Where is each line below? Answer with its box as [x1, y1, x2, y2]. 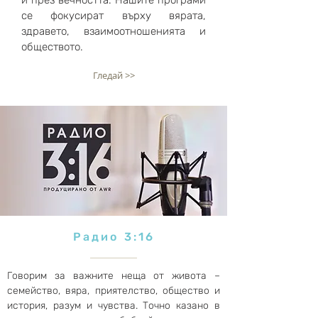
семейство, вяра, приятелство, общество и [7, 285, 220, 297]
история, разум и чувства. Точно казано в [7, 300, 220, 312]
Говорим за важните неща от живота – [7, 270, 220, 282]
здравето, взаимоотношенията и [21, 25, 206, 38]
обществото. [21, 40, 83, 53]
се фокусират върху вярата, [21, 9, 206, 22]
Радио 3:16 [72, 230, 155, 243]
